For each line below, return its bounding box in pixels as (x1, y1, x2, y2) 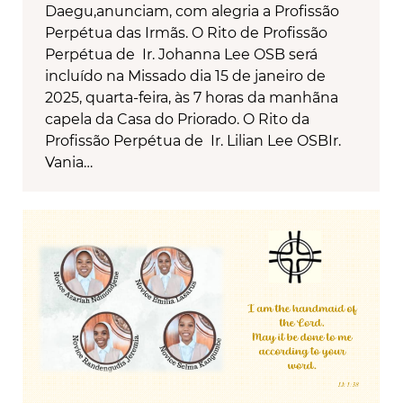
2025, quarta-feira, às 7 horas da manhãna (45, 89, 338, 107)
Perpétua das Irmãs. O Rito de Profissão (45, 24, 327, 42)
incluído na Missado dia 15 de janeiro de (45, 67, 326, 85)
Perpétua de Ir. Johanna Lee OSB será (45, 46, 318, 64)
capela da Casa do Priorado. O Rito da (45, 111, 309, 129)
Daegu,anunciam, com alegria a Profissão (45, 3, 339, 21)
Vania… (45, 154, 93, 172)
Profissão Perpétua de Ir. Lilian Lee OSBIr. (45, 132, 341, 150)
